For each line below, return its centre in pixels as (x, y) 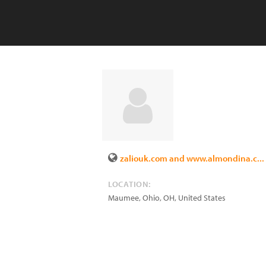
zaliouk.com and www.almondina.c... (192, 158)
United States (202, 198)
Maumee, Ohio (134, 198)
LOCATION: (129, 184)
